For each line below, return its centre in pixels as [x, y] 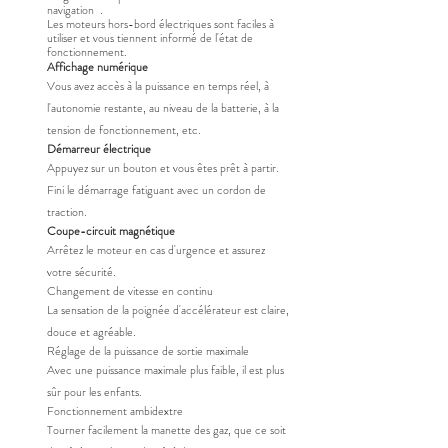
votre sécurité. [81, 272]
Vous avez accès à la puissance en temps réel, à [158, 86]
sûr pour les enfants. [94, 392]
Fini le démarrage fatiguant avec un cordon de [156, 190]
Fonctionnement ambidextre [115, 411]
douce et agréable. [91, 332]
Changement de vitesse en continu [130, 291]
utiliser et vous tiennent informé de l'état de [150, 38]
